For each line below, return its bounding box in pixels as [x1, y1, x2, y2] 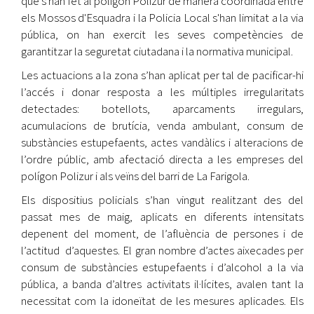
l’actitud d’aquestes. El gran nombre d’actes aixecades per [21, 242, 303, 258]
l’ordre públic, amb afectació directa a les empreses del [21, 151, 303, 167]
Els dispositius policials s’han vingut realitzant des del [21, 191, 303, 207]
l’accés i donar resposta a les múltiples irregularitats [21, 83, 303, 100]
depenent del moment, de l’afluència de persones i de [21, 225, 303, 241]
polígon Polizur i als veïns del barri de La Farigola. [21, 168, 250, 184]
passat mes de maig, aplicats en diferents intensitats [21, 208, 303, 224]
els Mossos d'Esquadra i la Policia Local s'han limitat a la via [21, 9, 303, 25]
